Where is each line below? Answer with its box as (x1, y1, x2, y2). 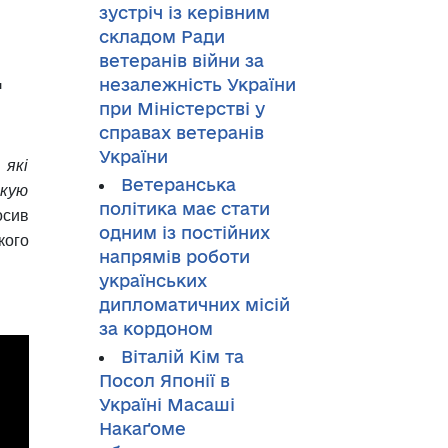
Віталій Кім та (120, 347, 244, 366)
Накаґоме (98, 419, 186, 438)
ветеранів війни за (98, 51, 264, 70)
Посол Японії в (98, 371, 230, 390)
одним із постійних (98, 223, 270, 242)
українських (98, 271, 207, 290)
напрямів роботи (98, 247, 250, 266)
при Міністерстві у (98, 99, 265, 118)
